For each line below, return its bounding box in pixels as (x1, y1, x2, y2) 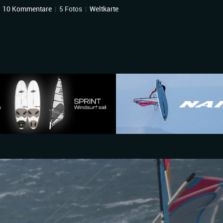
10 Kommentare (2, 4, 52, 13)
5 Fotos (58, 4, 84, 13)
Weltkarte (90, 4, 118, 13)
